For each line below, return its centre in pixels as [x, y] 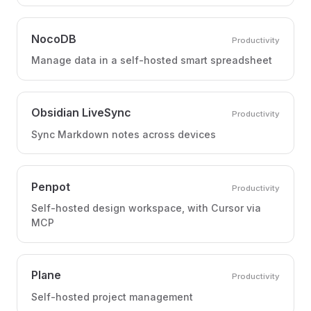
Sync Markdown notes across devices [124, 134]
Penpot [51, 186]
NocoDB [54, 39]
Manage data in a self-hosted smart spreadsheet [152, 60]
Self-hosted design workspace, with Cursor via [146, 208]
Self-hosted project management [112, 296]
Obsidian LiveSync [81, 113]
